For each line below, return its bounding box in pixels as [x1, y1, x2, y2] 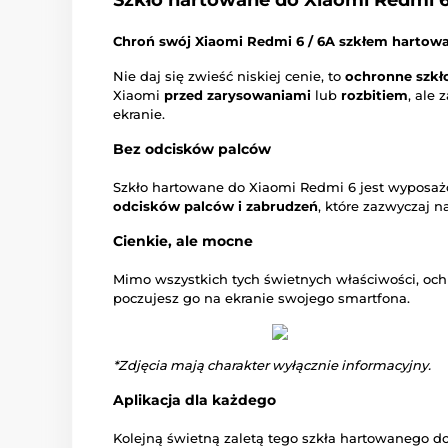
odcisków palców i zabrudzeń [113, 198, 318, 215]
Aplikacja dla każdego [113, 391, 276, 410]
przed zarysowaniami [164, 87, 311, 104]
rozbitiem [341, 87, 408, 104]
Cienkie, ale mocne [113, 232, 253, 251]
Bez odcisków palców [113, 140, 271, 159]
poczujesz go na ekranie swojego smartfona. [113, 290, 410, 307]
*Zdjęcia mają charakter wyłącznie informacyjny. [113, 357, 431, 374]
